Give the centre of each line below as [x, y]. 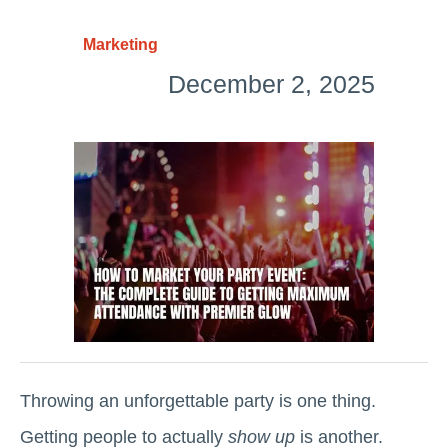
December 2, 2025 [271, 84]
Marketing [120, 44]
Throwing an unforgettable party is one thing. [198, 401]
